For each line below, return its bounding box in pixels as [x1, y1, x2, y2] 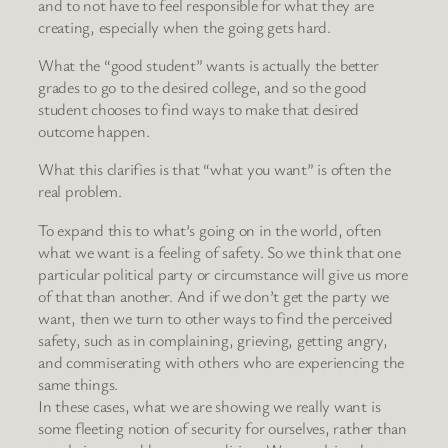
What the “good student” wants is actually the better [38, 54, 379, 77]
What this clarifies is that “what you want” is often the [38, 158, 391, 181]
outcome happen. [38, 120, 150, 143]
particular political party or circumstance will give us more [38, 262, 408, 285]
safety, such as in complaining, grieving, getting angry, [38, 328, 388, 351]
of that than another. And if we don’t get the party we [38, 284, 390, 307]
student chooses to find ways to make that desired [38, 98, 360, 121]
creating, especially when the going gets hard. [38, 15, 331, 38]
